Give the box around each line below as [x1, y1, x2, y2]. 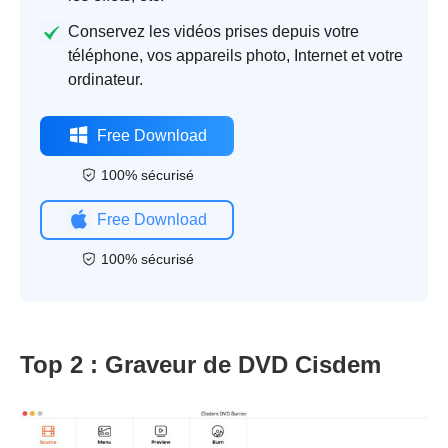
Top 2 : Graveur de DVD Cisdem [20, 351, 381, 379]
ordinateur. [68, 71, 143, 89]
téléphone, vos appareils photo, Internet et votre [68, 47, 403, 65]
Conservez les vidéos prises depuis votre [68, 23, 359, 41]
